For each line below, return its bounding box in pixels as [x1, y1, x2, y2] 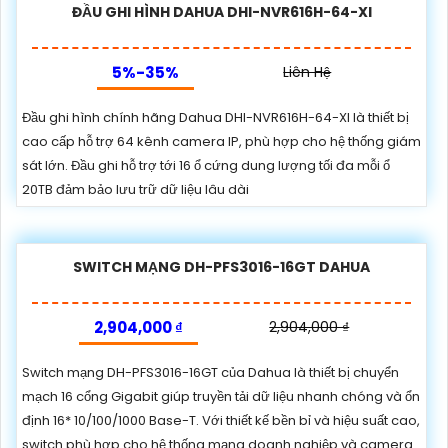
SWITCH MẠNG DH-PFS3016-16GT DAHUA [73, 256, 370, 277]
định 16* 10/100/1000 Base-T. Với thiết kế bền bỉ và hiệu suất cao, [22, 410, 420, 430]
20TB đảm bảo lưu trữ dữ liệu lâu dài [22, 179, 249, 199]
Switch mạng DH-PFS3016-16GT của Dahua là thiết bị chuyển [22, 362, 399, 382]
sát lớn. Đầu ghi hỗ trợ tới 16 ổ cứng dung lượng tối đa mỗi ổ [22, 155, 390, 175]
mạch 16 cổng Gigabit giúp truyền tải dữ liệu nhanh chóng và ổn [22, 386, 420, 406]
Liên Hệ [283, 61, 332, 82]
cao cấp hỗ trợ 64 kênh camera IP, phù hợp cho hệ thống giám [22, 131, 421, 151]
